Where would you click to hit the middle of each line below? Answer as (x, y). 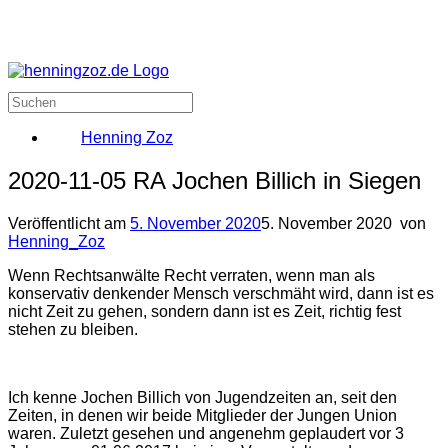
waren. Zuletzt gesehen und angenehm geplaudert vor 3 (206, 433)
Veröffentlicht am (69, 223)
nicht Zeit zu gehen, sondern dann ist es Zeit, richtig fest (204, 311)
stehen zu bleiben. (73, 329)
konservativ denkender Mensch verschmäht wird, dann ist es (221, 293)
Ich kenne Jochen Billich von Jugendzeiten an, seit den (202, 397)
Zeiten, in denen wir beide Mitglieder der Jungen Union (202, 415)
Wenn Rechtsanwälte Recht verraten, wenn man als (191, 275)
